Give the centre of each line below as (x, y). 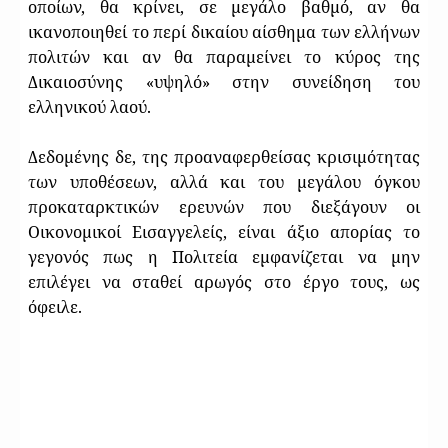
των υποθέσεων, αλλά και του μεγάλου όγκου (224, 181)
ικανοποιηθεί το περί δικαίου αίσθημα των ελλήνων (224, 31)
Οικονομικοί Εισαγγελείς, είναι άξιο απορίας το (224, 231)
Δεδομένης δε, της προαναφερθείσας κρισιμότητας (224, 156)
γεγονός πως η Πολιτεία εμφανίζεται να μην (224, 256)
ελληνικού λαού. (89, 106)
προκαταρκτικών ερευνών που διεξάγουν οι (224, 206)
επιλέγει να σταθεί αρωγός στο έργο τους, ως (224, 281)
